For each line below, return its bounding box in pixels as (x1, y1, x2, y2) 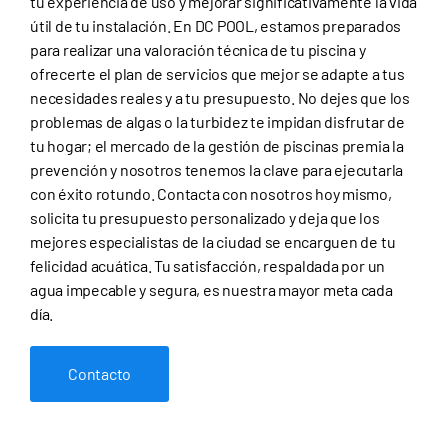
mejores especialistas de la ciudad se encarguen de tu (30, 232, 396, 252)
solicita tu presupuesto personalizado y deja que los (30, 208, 380, 228)
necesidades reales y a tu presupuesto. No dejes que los (30, 88, 410, 108)
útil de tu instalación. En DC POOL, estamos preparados (30, 16, 402, 36)
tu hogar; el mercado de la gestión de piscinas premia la (30, 136, 404, 156)
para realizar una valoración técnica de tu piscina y (30, 40, 366, 60)
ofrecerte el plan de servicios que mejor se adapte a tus (30, 64, 405, 84)
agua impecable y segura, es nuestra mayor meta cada (30, 280, 393, 300)
